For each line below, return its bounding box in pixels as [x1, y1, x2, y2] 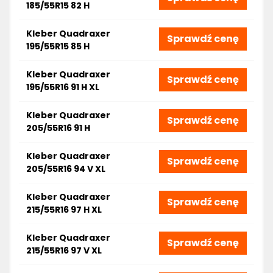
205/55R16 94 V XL [26, 163, 105, 175]
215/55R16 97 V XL [26, 244, 102, 257]
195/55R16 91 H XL [26, 81, 99, 93]
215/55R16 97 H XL [26, 204, 102, 216]
